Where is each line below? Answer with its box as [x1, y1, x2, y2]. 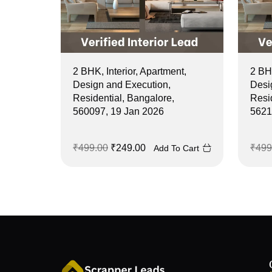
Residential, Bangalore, [73, 92, 174, 103]
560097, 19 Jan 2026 [73, 106, 164, 117]
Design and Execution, [73, 79, 171, 90]
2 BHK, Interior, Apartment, [73, 66, 186, 76]
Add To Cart [154, 143, 199, 153]
